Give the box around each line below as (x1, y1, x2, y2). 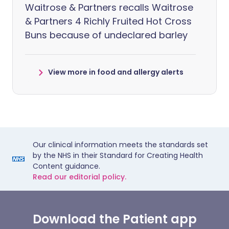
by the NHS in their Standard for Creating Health (33, 150, 203, 161)
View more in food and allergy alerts (48, 67, 184, 77)
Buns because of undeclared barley (25, 29, 188, 41)
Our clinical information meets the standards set (33, 140, 208, 150)
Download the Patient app (32, 211, 197, 227)
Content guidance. (33, 161, 100, 171)
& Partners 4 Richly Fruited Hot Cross (25, 15, 192, 28)
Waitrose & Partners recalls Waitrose (25, 1, 193, 14)
